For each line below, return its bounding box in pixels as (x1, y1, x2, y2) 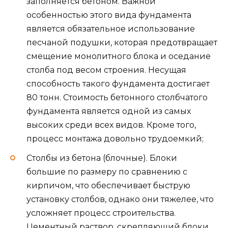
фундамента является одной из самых (26, 106, 191, 117)
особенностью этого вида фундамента (26, 10, 191, 20)
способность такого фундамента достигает (26, 79, 210, 89)
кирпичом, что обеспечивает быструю (26, 181, 190, 191)
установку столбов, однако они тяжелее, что (26, 194, 214, 205)
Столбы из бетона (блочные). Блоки (26, 153, 177, 163)
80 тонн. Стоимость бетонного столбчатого (26, 93, 208, 103)
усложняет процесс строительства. (26, 208, 176, 218)
